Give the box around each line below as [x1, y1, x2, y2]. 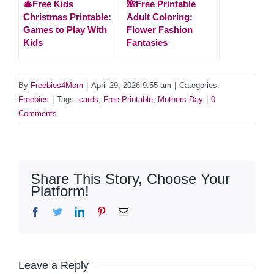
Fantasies [127, 37, 168, 48]
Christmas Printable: [23, 11, 111, 22]
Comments [18, 108, 57, 118]
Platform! [31, 182, 89, 199]
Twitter [62, 206, 89, 216]
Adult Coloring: [127, 11, 193, 22]
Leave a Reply [18, 259, 89, 272]
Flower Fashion [127, 24, 193, 35]
